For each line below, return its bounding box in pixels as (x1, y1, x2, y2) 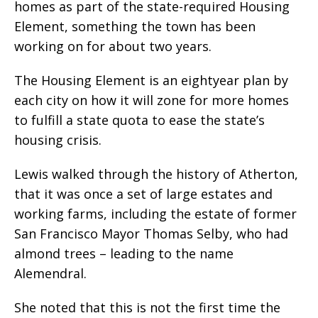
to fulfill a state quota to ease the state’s (14, 111, 265, 128)
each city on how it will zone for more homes (14, 91, 289, 109)
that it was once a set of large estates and (14, 185, 273, 202)
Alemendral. (14, 264, 87, 282)
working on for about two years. (14, 37, 212, 55)
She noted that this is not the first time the (14, 298, 280, 316)
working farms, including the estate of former (14, 204, 297, 222)
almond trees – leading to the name (14, 244, 234, 262)
